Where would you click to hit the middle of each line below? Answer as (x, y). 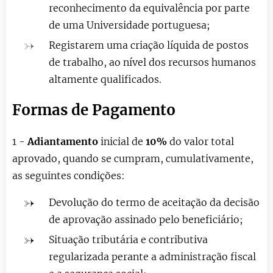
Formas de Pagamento (94, 110)
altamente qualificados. (105, 79)
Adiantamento (64, 141)
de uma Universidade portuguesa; (129, 25)
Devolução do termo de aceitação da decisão (154, 202)
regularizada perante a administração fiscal (152, 256)
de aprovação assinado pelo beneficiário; (146, 219)
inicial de (122, 141)
